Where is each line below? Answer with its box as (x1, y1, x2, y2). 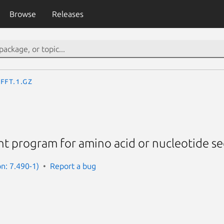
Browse (9, 9, 36, 18)
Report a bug (50, 161, 96, 170)
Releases (51, 9, 83, 18)
